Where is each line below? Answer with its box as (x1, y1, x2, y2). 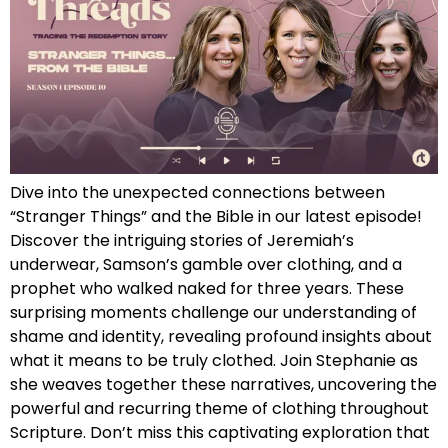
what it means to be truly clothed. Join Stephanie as (10, 348, 418, 372)
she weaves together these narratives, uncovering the (10, 372, 437, 396)
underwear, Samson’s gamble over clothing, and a (10, 252, 402, 276)
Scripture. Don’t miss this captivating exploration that (10, 420, 430, 444)
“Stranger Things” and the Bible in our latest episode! (10, 204, 422, 228)
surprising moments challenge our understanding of (10, 300, 417, 324)
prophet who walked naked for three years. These (10, 276, 404, 300)
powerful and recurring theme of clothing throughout (10, 396, 429, 420)
